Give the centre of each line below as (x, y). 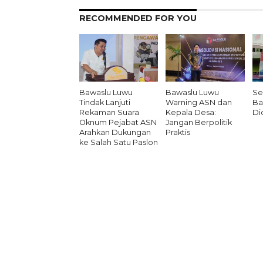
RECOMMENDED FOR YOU (138, 18)
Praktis (178, 132)
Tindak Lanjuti (104, 102)
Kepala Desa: (191, 112)
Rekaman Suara (109, 112)
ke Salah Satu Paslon (118, 142)
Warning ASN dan (199, 102)
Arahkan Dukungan (115, 132)
